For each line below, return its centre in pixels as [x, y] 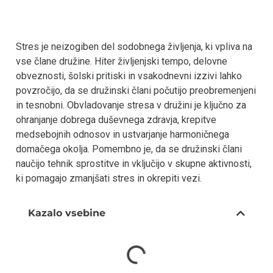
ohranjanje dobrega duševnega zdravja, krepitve [116, 119]
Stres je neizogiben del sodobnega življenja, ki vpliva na [134, 46]
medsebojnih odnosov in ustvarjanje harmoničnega [122, 134]
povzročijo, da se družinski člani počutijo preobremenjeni [136, 90]
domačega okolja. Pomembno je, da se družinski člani [129, 149]
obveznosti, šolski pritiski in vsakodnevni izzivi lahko [129, 76]
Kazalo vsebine [67, 213]
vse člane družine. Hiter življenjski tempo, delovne [122, 61]
